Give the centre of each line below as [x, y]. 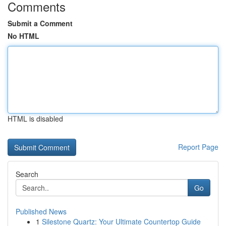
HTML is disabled [35, 119]
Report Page [198, 147]
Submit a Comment [40, 23]
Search [27, 174]
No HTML [23, 36]
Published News [41, 211]
